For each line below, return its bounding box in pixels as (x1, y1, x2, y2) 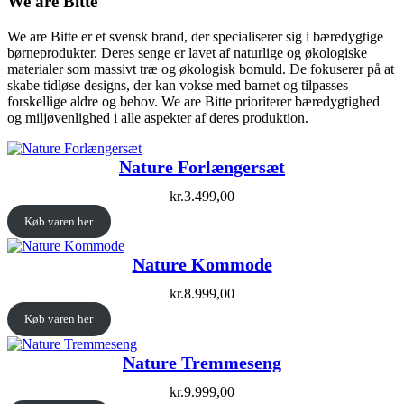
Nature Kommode (132, 254, 272, 275)
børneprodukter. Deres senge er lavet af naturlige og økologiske (7, 44, 367, 60)
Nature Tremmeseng (123, 352, 281, 372)
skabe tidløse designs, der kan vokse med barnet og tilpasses (7, 77, 348, 93)
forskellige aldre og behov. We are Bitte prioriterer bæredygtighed (7, 93, 380, 109)
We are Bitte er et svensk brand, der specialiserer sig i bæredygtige (7, 28, 383, 44)
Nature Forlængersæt (119, 156, 285, 177)
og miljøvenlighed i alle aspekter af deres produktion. (7, 109, 308, 125)
